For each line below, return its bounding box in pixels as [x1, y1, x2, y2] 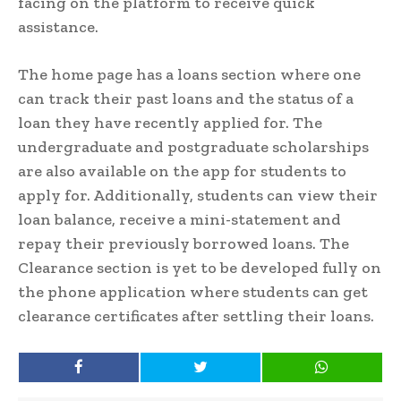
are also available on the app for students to [18, 160, 346, 181]
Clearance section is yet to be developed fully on [18, 257, 381, 277]
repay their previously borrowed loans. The [18, 233, 349, 253]
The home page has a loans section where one [18, 64, 361, 84]
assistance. [18, 16, 98, 37]
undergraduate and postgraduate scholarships [18, 136, 369, 157]
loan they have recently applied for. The [18, 112, 322, 132]
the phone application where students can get [18, 281, 368, 302]
